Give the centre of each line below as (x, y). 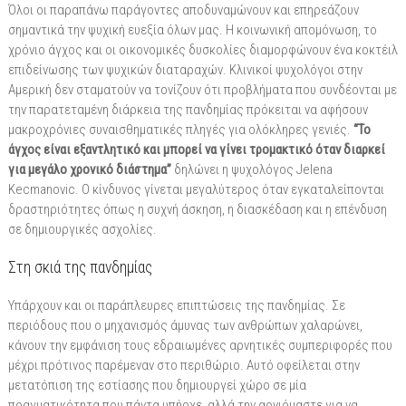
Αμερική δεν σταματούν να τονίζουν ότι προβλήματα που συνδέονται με (202, 89)
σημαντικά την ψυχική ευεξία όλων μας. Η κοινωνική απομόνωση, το (192, 29)
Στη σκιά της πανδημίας (80, 267)
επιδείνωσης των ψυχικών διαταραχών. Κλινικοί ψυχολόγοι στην (185, 69)
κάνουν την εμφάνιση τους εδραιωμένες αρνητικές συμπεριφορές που (200, 345)
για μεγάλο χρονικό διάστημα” (89, 169)
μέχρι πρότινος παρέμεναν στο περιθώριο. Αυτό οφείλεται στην (184, 365)
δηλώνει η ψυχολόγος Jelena (251, 169)
